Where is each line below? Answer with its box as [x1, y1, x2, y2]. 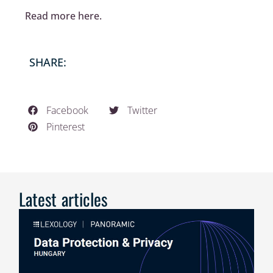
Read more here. [25, 9, 102, 23]
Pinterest [46, 119, 85, 133]
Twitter [127, 103, 158, 117]
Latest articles [19, 186, 108, 211]
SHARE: [29, 54, 67, 69]
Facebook [46, 103, 89, 117]
